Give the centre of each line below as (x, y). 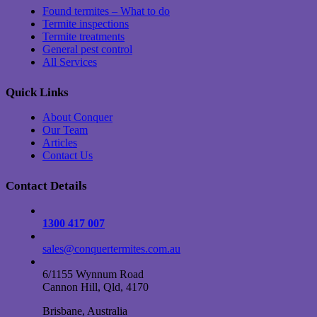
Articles (60, 143)
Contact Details (46, 186)
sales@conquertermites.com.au (111, 249)
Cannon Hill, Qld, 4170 (96, 287)
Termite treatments (83, 37)
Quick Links (37, 93)
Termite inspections (86, 24)
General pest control (87, 50)
